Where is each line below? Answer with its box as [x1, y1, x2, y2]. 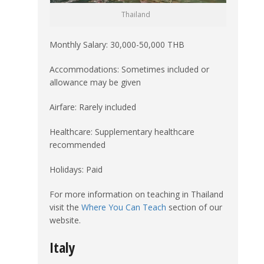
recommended [49, 138, 105, 150]
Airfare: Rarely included [49, 101, 136, 113]
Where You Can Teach [81, 201, 166, 213]
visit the [49, 201, 81, 213]
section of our [166, 201, 222, 213]
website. [49, 214, 81, 226]
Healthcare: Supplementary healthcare [49, 126, 194, 137]
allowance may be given [49, 76, 141, 88]
